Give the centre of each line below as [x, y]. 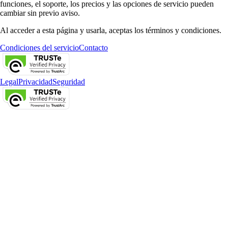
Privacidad [35, 81]
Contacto [93, 47]
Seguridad [69, 81]
